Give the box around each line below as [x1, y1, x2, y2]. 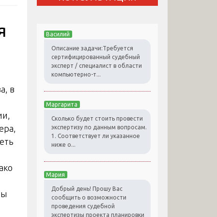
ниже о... [51, 141, 76, 148]
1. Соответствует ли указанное [51, 133, 140, 139]
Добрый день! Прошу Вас [51, 186, 123, 192]
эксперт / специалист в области [51, 62, 142, 69]
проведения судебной [51, 203, 115, 210]
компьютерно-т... [51, 71, 101, 78]
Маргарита [46, 101, 77, 108]
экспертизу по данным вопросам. [51, 124, 147, 131]
